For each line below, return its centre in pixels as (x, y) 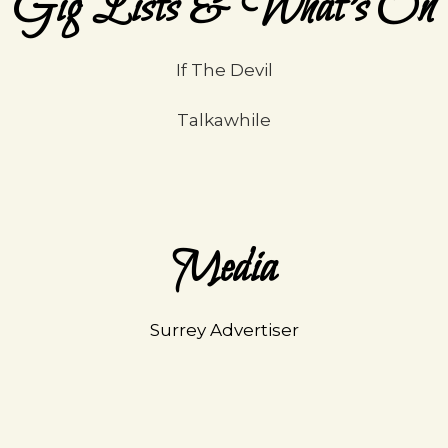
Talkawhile (224, 120)
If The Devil (224, 70)
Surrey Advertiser (224, 330)
